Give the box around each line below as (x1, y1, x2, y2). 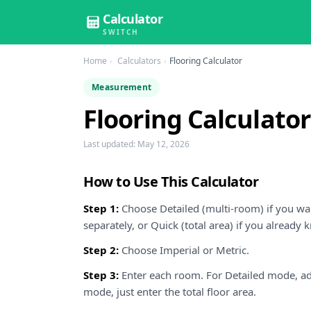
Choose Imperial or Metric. (119, 243, 249, 257)
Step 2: (83, 243, 119, 257)
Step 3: (83, 268, 119, 282)
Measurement (92, 81, 152, 93)
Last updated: (83, 138, 137, 150)
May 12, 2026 (137, 138, 190, 150)
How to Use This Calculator (83, 172, 258, 191)
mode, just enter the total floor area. (83, 285, 256, 299)
